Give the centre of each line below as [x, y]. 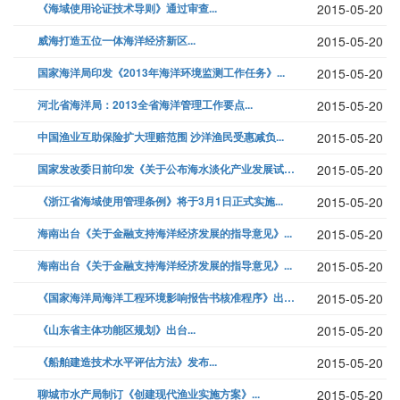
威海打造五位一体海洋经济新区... [117, 41]
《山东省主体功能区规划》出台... [117, 330]
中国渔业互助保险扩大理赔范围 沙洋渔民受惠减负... [161, 137]
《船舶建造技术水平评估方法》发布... [127, 362]
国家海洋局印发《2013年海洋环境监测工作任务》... [161, 73]
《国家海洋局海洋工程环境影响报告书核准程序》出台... [289, 298]
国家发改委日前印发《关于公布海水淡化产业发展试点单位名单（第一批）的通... [289, 169]
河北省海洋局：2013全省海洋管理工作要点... [145, 105]
